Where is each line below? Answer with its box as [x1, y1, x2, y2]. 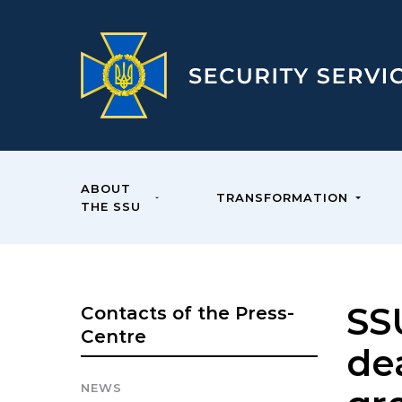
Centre [81, 326, 146, 347]
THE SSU [81, 199, 141, 214]
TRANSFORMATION [215, 190, 348, 205]
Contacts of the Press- [81, 302, 294, 324]
